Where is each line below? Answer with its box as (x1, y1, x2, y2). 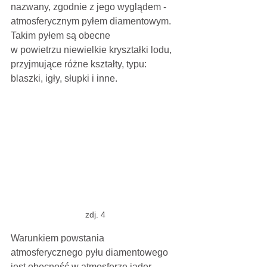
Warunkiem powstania (11, 232, 107, 243)
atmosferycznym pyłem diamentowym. (11, 16, 173, 27)
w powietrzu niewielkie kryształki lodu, (11, 45, 174, 55)
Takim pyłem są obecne (11, 30, 110, 41)
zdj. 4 (85, 209, 105, 219)
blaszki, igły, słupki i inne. (11, 73, 117, 84)
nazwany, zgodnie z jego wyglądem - (11, 2, 169, 13)
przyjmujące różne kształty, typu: (11, 59, 149, 70)
